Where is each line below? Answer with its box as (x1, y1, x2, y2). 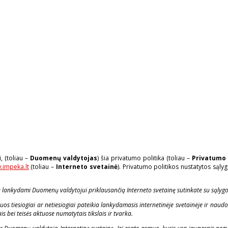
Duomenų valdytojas (30, 154, 97, 163)
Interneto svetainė (55, 162, 118, 172)
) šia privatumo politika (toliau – (97, 154, 192, 163)
